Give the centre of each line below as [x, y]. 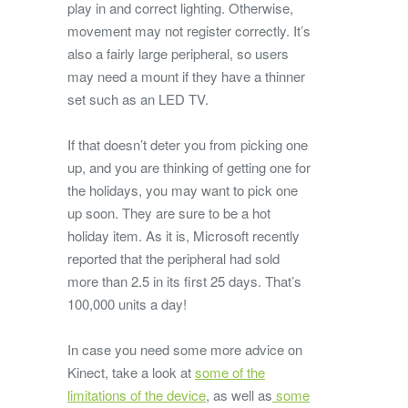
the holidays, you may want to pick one [183, 189]
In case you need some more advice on [185, 349]
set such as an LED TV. [138, 98]
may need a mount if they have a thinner [186, 76]
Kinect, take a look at [131, 372]
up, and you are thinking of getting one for [189, 167]
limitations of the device [137, 394]
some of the [230, 372]
